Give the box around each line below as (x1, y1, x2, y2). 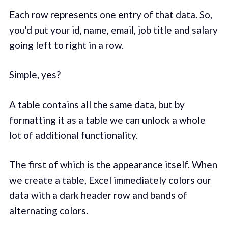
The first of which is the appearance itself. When (9, 159, 217, 171)
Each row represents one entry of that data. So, (9, 8, 212, 20)
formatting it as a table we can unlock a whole (9, 113, 206, 126)
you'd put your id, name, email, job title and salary (9, 23, 218, 36)
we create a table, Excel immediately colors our (9, 174, 211, 186)
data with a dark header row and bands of (9, 189, 187, 202)
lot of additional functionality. (9, 129, 138, 141)
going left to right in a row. (9, 39, 124, 51)
